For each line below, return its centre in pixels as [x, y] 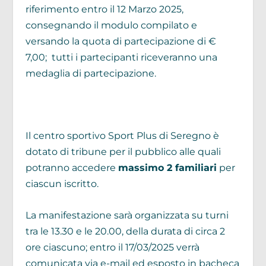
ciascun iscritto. [62, 184]
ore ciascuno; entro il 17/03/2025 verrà [112, 247]
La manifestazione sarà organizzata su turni [127, 215]
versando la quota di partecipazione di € [121, 42]
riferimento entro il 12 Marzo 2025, [104, 9]
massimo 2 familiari [167, 168]
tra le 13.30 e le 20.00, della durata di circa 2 [125, 231]
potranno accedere [72, 168]
